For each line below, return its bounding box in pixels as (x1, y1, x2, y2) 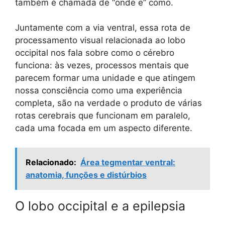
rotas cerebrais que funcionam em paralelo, (15, 110, 190, 121)
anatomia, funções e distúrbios (26, 169, 147, 180)
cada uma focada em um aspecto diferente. (15, 123, 192, 134)
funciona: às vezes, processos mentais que (15, 60, 189, 71)
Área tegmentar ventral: (80, 157, 175, 167)
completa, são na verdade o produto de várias (15, 98, 202, 108)
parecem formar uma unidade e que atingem (15, 73, 195, 83)
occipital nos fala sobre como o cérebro (15, 48, 174, 58)
